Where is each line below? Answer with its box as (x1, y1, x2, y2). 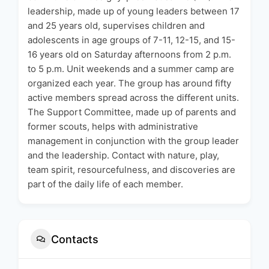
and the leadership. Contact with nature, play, (28, 150, 219, 162)
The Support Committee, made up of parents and (28, 106, 236, 118)
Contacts (51, 232, 98, 246)
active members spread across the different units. (28, 92, 239, 104)
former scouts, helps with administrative (28, 121, 198, 133)
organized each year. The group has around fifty (28, 77, 231, 89)
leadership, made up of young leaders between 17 (28, 5, 240, 17)
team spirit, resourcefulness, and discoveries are (28, 164, 235, 176)
